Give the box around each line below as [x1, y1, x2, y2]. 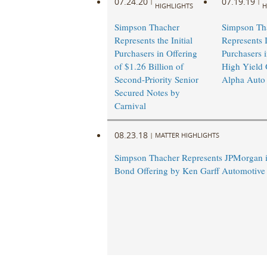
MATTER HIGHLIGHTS [154, 130, 219, 139]
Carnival [114, 100, 146, 112]
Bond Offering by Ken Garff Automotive [114, 164, 265, 177]
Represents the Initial [114, 34, 193, 46]
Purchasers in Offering [114, 47, 197, 60]
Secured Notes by [114, 86, 180, 99]
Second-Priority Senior [114, 73, 198, 86]
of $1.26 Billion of [114, 60, 184, 73]
